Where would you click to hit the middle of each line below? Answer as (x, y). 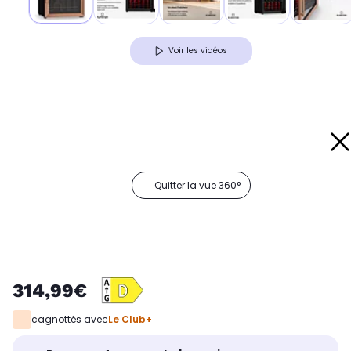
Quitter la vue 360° (197, 186)
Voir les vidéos (198, 51)
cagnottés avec (70, 320)
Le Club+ (130, 320)
